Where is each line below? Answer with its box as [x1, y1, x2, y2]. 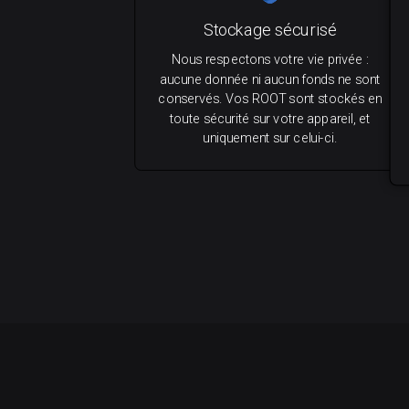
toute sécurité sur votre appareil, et [169, 110, 371, 127]
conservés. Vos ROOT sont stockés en [158, 90, 383, 107]
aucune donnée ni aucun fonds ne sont [159, 71, 381, 88]
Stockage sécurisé [203, 20, 337, 40]
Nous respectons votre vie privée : [171, 51, 369, 68]
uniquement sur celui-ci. [203, 130, 338, 146]
